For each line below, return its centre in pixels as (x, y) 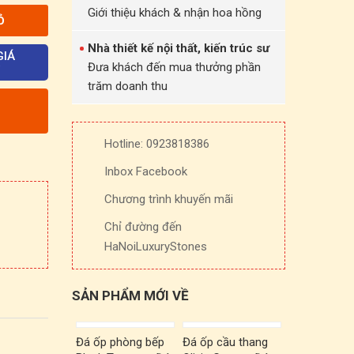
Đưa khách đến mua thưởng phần (174, 67)
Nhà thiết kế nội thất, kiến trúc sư (179, 48)
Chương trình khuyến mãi (169, 199)
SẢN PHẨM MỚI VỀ (130, 296)
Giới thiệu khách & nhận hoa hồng (175, 13)
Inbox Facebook (146, 171)
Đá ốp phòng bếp (121, 342)
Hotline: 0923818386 (157, 144)
